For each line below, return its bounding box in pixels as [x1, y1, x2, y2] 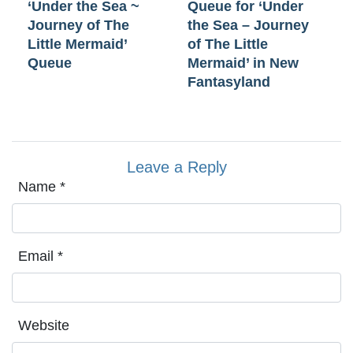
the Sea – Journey [188, 17, 309, 33]
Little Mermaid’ [28, 35, 127, 52]
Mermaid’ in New [188, 54, 299, 71]
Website [18, 317, 69, 333]
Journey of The [28, 17, 129, 33]
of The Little [188, 35, 268, 52]
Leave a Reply [126, 158, 227, 176]
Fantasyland [188, 73, 270, 90]
